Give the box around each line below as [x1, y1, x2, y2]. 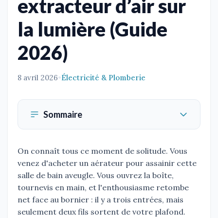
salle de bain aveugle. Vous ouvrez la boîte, [18, 170, 174, 181]
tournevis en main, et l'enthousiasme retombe [18, 182, 189, 193]
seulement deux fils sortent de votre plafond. [18, 207, 185, 217]
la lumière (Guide [18, 18, 167, 41]
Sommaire [43, 109, 82, 120]
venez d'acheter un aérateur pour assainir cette [18, 158, 197, 168]
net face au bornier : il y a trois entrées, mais [18, 195, 183, 205]
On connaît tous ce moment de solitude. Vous [18, 146, 187, 156]
